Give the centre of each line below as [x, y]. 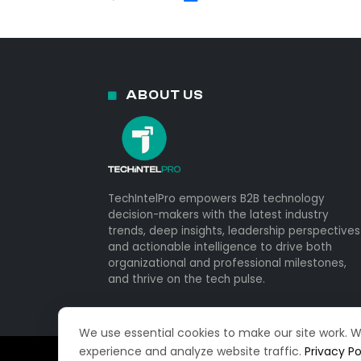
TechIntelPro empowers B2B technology [216, 198]
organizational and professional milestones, [227, 263]
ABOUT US [164, 95]
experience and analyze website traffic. [192, 351]
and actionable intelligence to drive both [220, 247]
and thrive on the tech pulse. [187, 279]
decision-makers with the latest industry [218, 214]
